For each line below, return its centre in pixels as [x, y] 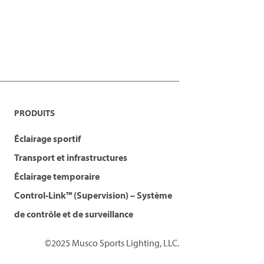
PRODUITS [34, 113]
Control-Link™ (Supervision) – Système [93, 195]
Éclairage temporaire [57, 176]
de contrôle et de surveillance [74, 214]
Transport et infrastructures [71, 158]
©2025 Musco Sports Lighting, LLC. [112, 243]
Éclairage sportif [47, 139]
